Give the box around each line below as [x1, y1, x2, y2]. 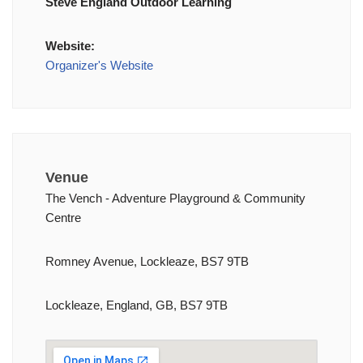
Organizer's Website [45, 58, 153, 72]
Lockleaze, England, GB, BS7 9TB [45, 298, 228, 312]
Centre [45, 211, 81, 224]
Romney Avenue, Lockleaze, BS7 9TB [45, 254, 249, 268]
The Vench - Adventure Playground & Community [45, 191, 305, 205]
